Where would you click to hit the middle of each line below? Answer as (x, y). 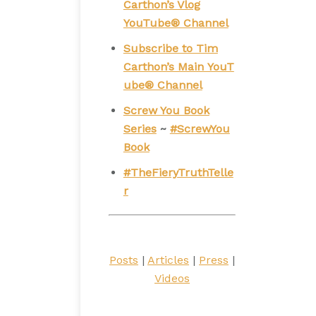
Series (140, 129)
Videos (172, 278)
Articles (168, 260)
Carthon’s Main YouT (178, 67)
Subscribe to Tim (170, 48)
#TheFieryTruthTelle (178, 172)
